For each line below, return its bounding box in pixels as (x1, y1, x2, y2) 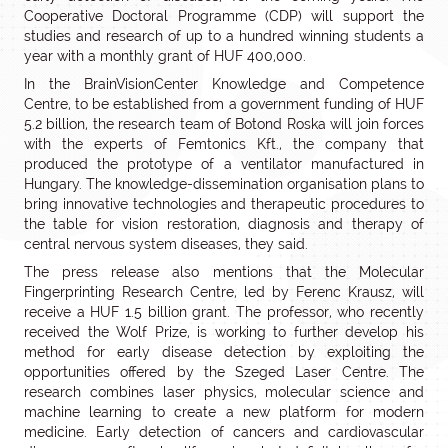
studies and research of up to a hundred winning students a (24, 28, 424, 44)
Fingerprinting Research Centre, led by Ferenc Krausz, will (24, 284, 424, 300)
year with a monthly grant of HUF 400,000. (24, 48, 306, 64)
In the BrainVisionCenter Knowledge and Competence (24, 76, 424, 92)
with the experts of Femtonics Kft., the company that (24, 136, 424, 152)
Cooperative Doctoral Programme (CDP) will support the (24, 8, 424, 24)
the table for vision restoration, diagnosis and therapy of (24, 216, 424, 232)
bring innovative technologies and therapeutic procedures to (24, 196, 424, 212)
